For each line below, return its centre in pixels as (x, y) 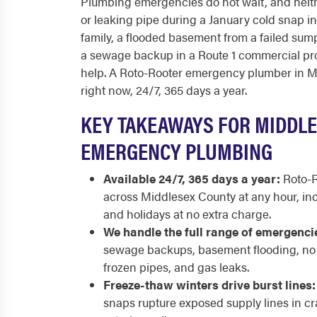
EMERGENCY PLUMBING (177, 150)
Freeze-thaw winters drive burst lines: (209, 284)
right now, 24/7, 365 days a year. (164, 90)
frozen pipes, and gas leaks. (176, 267)
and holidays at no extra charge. (187, 214)
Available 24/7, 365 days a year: (192, 178)
